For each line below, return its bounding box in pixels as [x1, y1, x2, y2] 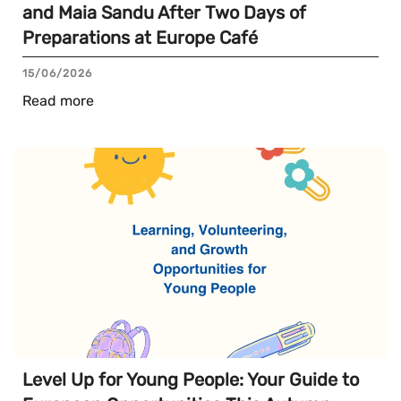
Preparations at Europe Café [22, 27, 258, 48]
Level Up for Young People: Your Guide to [22, 369, 359, 391]
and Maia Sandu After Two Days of [22, 2, 306, 23]
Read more [22, 92, 94, 109]
